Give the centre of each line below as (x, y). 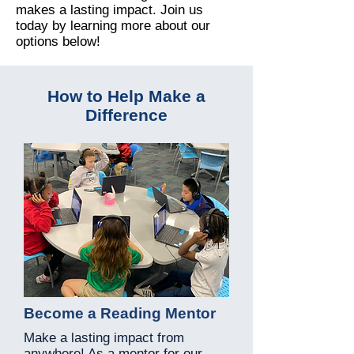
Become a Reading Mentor (120, 313)
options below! (58, 41)
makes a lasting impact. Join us (109, 10)
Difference (126, 115)
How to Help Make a (126, 96)
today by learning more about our (113, 26)
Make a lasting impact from (104, 338)
